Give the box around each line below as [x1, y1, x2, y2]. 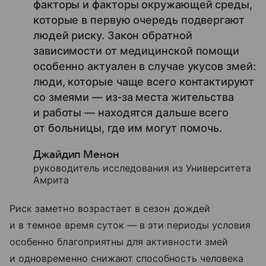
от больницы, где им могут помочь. [33, 122, 223, 135]
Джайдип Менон [33, 149, 119, 161]
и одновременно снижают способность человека [9, 252, 244, 265]
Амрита [33, 174, 69, 186]
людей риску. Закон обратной [33, 29, 192, 42]
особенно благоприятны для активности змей [9, 236, 228, 248]
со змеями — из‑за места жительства [33, 91, 234, 104]
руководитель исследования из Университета [33, 162, 251, 175]
